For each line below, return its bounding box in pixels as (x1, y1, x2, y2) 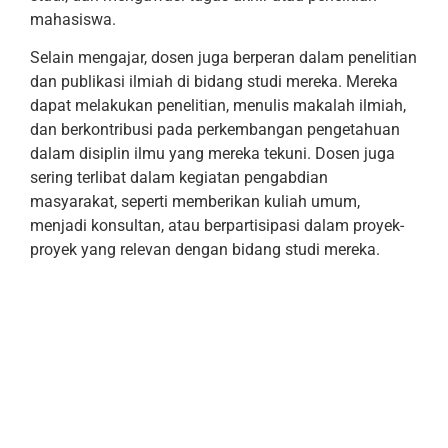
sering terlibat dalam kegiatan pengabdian (30, 168, 328, 188)
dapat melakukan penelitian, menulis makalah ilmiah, (30, 96, 406, 116)
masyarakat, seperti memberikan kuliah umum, (30, 192, 360, 212)
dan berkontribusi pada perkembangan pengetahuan (30, 120, 400, 140)
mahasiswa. (30, 10, 116, 30)
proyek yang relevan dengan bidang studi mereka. (30, 240, 380, 260)
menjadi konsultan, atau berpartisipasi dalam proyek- (30, 216, 404, 236)
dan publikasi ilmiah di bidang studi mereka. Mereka (30, 72, 398, 92)
